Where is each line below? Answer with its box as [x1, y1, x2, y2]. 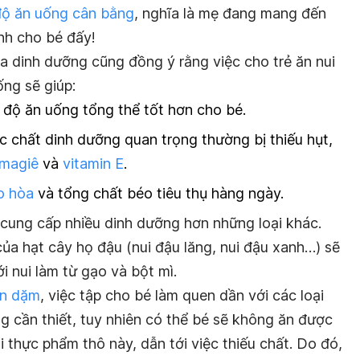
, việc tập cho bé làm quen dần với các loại [40, 287, 324, 305]
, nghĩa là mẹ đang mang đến [134, 4, 326, 22]
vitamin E [63, 154, 124, 172]
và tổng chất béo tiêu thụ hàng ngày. [34, 184, 284, 202]
